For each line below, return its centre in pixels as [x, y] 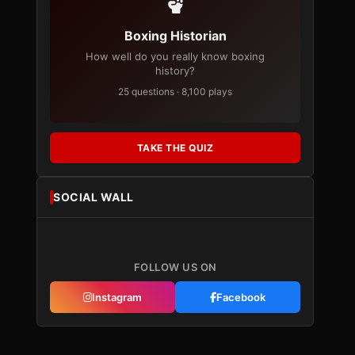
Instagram [117, 297]
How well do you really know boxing [175, 56]
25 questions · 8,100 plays [175, 92]
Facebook [241, 297]
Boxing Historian [175, 36]
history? [175, 71]
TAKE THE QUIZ [175, 148]
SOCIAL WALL [94, 197]
